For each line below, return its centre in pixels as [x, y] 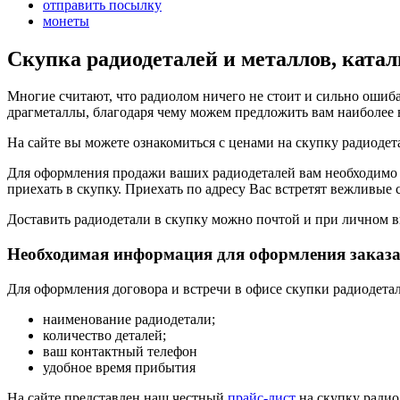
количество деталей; [104, 335]
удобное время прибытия [121, 367]
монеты [66, 21]
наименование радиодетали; [129, 319]
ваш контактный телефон [120, 351]
